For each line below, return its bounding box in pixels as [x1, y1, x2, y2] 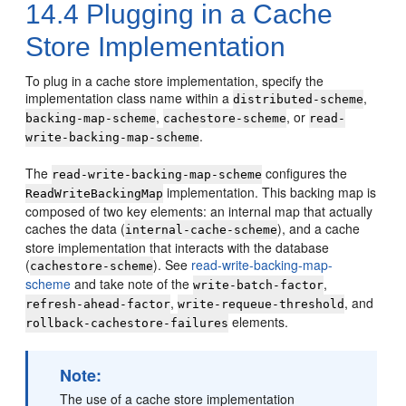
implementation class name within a [25, 88, 234, 107]
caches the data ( [25, 218, 126, 237]
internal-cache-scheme [125, 222, 278, 237]
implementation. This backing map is [163, 182, 377, 201]
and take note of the [71, 274, 194, 293]
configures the [262, 163, 348, 182]
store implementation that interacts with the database [25, 237, 330, 256]
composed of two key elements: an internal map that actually [25, 201, 373, 220]
